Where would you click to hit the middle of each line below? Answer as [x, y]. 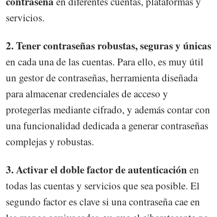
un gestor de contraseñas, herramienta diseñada [102, 78]
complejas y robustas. [50, 142]
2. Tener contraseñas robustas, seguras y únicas [108, 46]
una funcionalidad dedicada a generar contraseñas [107, 126]
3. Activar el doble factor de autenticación [96, 170]
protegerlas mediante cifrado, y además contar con [108, 110]
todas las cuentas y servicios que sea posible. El [103, 186]
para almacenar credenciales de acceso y [87, 94]
